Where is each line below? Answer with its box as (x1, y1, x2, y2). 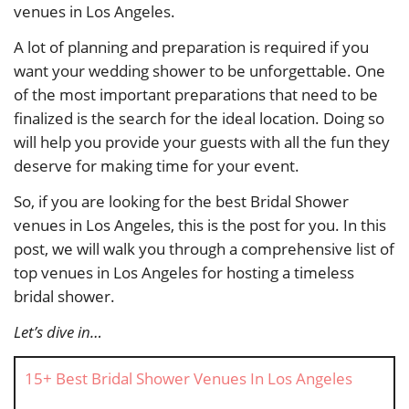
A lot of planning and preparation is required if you (14, 37, 369, 58)
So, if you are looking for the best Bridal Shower (14, 191, 349, 213)
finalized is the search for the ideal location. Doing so (14, 108, 384, 130)
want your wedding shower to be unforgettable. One (14, 60, 385, 82)
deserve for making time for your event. (14, 155, 299, 177)
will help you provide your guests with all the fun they (14, 131, 390, 153)
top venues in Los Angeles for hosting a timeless (14, 262, 354, 284)
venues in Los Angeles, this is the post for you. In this (14, 215, 386, 236)
